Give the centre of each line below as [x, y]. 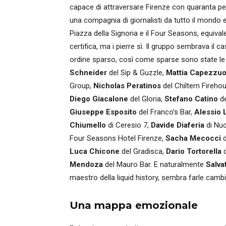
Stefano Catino [191, 99]
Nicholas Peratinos [127, 86]
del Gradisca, [143, 151]
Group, [81, 86]
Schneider [88, 73]
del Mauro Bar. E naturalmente [154, 164]
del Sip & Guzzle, [136, 73]
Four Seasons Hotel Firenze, [118, 138]
